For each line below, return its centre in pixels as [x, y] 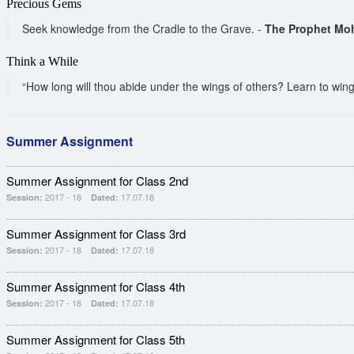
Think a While [71, 61]
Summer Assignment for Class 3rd [96, 233]
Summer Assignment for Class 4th [96, 286]
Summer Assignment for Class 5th [96, 339]
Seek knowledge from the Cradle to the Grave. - [143, 28]
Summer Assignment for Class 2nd [97, 181]
